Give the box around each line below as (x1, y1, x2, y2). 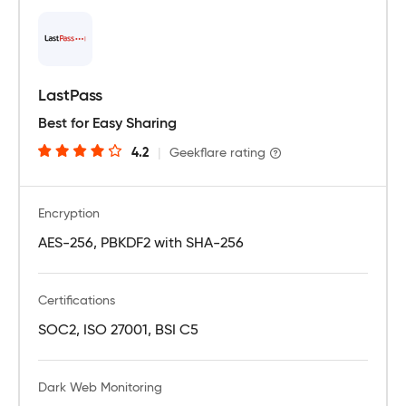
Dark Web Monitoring (38, 381, 162, 394)
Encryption (38, 207, 100, 220)
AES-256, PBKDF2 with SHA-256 (38, 236, 244, 251)
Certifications (38, 294, 115, 307)
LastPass (38, 87, 102, 104)
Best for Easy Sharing (38, 116, 177, 131)
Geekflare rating (169, 146, 266, 159)
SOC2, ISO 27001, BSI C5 (38, 323, 198, 338)
